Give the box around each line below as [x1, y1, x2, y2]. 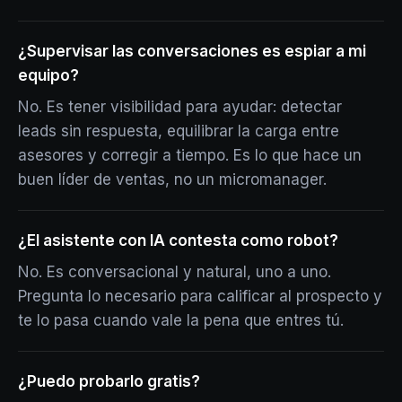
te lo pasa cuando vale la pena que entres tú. [18, 311, 344, 329]
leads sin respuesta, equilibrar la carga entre [18, 122, 339, 140]
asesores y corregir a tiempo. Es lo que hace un [18, 146, 362, 164]
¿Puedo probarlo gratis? [18, 372, 200, 390]
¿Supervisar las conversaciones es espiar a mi [18, 42, 366, 60]
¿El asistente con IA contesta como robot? [18, 232, 338, 249]
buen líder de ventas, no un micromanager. [18, 170, 327, 188]
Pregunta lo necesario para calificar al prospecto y [18, 287, 382, 305]
